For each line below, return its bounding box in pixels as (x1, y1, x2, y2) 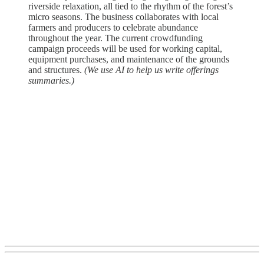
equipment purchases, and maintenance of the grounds (28, 54, 229, 64)
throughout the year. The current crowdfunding (28, 32, 203, 43)
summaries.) (28, 75, 74, 85)
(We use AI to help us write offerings (84, 64, 219, 75)
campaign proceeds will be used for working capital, (28, 43, 222, 54)
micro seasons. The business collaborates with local (28, 11, 219, 22)
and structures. (28, 64, 84, 75)
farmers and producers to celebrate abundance (28, 22, 198, 32)
